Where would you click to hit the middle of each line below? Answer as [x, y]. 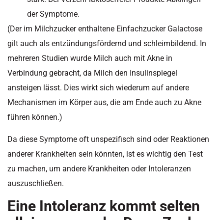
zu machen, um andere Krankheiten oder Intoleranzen [99, 168]
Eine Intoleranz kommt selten [104, 206]
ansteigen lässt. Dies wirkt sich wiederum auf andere [98, 88]
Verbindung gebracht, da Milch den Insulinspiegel [92, 73]
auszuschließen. [36, 183]
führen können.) [35, 117]
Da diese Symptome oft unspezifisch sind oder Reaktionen [108, 139]
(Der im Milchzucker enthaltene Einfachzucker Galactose [105, 29]
